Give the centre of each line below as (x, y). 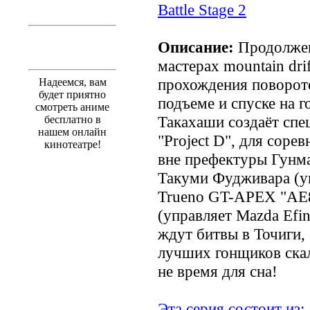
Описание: (196, 47)
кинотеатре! (72, 144)
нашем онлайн (72, 131)
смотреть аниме (72, 107)
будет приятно (72, 94)
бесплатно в (72, 119)
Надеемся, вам (72, 82)
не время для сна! (218, 271)
